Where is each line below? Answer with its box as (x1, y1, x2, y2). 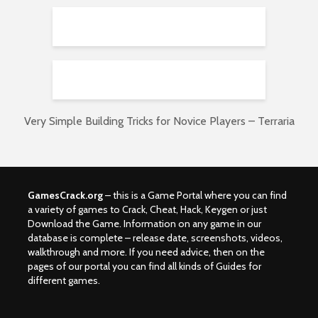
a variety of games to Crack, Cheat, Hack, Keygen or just (28, 203, 267, 216)
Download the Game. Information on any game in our (28, 217, 261, 231)
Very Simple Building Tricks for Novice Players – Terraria (23, 114, 295, 128)
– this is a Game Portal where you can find (103, 189, 287, 202)
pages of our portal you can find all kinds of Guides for (28, 260, 261, 273)
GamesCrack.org (28, 189, 103, 202)
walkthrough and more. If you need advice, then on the (28, 246, 265, 259)
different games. (28, 274, 100, 287)
